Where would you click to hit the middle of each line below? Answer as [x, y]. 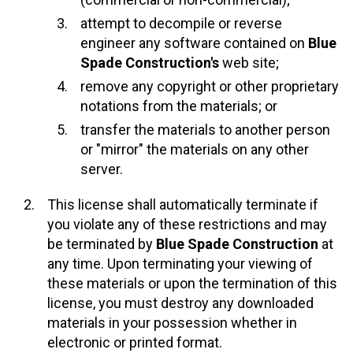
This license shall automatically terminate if [182, 205]
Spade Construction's [149, 63]
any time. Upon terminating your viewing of [180, 264]
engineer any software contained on [194, 43]
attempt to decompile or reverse [181, 24]
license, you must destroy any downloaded [180, 303]
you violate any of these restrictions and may [187, 225]
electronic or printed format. [134, 343]
